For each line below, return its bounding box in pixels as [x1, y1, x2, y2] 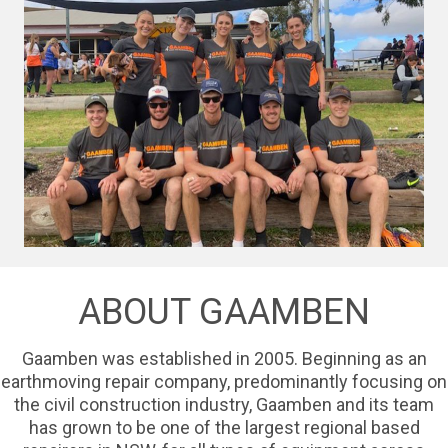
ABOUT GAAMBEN [78, 291, 370, 334]
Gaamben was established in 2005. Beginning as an [21, 348, 427, 370]
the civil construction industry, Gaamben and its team [14, 394, 434, 416]
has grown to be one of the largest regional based [28, 417, 420, 439]
